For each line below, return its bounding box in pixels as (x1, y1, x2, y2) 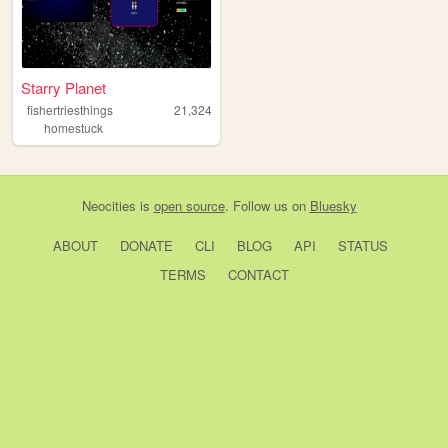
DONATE (119, 236, 173, 256)
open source (153, 196, 225, 216)
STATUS (337, 236, 388, 256)
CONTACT (227, 265, 289, 285)
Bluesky (309, 196, 357, 216)
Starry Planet (21, 77, 107, 99)
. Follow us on (224, 196, 310, 216)
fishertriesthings (26, 101, 113, 119)
